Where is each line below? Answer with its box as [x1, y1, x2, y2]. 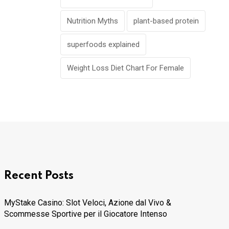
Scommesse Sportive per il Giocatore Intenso [4, 209, 167, 219]
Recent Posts [4, 170, 74, 182]
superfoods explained [67, 40, 140, 50]
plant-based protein [133, 16, 199, 26]
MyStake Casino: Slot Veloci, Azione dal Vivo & [4, 198, 171, 208]
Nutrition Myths [67, 16, 118, 26]
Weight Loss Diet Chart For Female [67, 63, 184, 73]
